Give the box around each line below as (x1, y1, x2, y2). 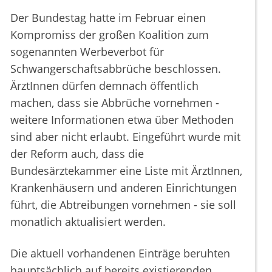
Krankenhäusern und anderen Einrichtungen (10, 180, 237, 195)
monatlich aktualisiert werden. (10, 214, 166, 229)
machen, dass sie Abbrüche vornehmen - (10, 95, 219, 110)
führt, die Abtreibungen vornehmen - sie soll (10, 197, 236, 212)
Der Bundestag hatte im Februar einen (10, 10, 206, 25)
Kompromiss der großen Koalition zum (10, 27, 209, 42)
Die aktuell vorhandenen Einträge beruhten (10, 246, 230, 261)
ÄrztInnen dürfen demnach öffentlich (10, 78, 199, 93)
